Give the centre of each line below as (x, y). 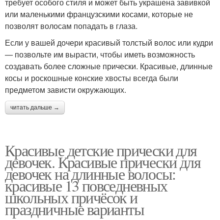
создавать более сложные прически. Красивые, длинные (109, 66)
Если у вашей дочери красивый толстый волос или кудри (109, 43)
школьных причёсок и (71, 197)
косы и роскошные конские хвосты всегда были (92, 78)
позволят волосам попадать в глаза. (71, 26)
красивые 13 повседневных (86, 186)
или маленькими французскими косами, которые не (99, 14)
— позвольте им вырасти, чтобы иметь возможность (100, 55)
